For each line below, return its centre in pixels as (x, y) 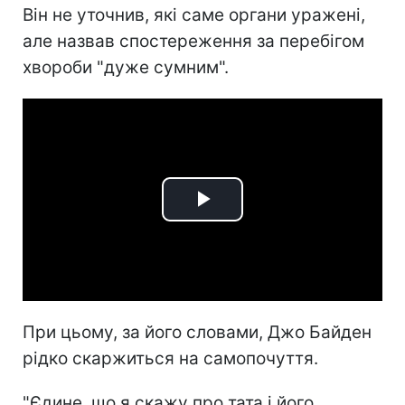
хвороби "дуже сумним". (126, 67)
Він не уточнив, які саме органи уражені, (194, 14)
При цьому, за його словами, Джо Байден (197, 332)
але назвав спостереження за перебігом (193, 41)
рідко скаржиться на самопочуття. (170, 358)
